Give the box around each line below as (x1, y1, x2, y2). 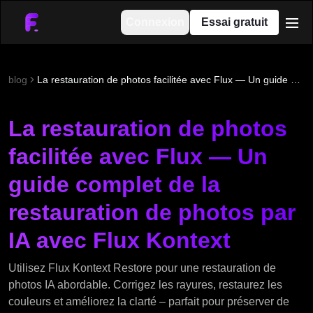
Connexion (126, 16, 184, 28)
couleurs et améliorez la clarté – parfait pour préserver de (8, 296, 289, 307)
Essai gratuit (201, 16, 268, 28)
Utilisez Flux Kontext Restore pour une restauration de (8, 262, 276, 274)
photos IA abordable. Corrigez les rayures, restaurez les (8, 279, 282, 291)
